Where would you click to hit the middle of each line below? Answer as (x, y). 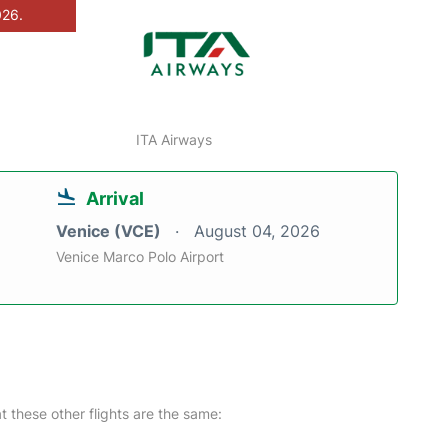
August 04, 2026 (257, 231)
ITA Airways (174, 139)
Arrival (115, 198)
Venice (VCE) (110, 231)
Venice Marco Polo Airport (140, 256)
